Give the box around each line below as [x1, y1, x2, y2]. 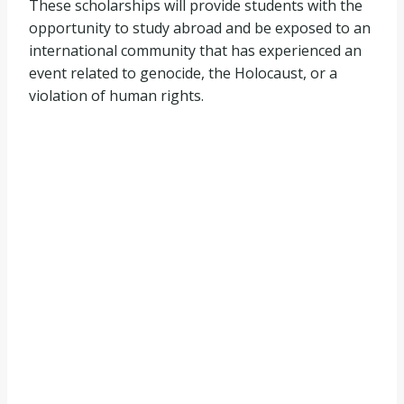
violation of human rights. [29, 85, 204, 106]
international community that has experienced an [29, 40, 362, 60]
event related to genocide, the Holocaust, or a [29, 62, 337, 83]
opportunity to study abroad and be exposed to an [29, 17, 371, 38]
